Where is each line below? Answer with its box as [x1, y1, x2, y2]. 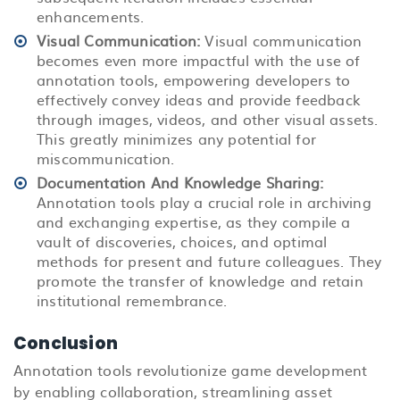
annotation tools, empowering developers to [37, 68, 351, 90]
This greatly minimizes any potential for [37, 127, 317, 149]
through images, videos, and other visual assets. [37, 107, 379, 129]
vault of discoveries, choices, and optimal [37, 229, 328, 252]
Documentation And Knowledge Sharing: [37, 171, 324, 193]
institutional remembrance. [37, 288, 228, 311]
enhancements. [37, 4, 145, 27]
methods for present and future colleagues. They [37, 249, 382, 271]
